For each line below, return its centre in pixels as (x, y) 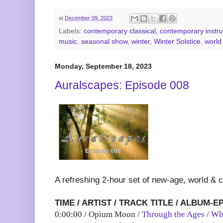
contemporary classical (120, 31)
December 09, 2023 (89, 18)
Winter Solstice (177, 42)
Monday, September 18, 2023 (103, 66)
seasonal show (104, 42)
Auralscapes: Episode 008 (122, 85)
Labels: (71, 31)
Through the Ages (173, 215)
